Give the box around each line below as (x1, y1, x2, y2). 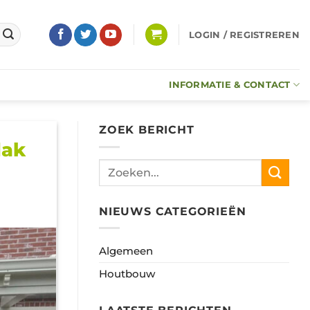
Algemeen (99, 244, 153, 258)
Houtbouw (99, 267, 155, 281)
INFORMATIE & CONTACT (169, 80, 291, 90)
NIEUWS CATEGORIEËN (99, 204, 246, 218)
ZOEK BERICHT (99, 123, 194, 136)
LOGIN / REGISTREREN (189, 29, 300, 40)
